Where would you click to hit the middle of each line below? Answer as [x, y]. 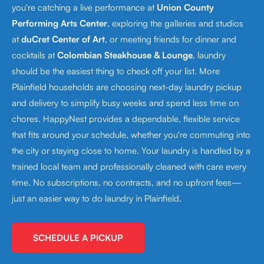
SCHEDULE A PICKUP [78, 238]
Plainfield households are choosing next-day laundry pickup [127, 87]
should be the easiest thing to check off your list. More [116, 71]
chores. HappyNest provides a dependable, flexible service [126, 119]
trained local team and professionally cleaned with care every [129, 166]
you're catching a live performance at [84, 7]
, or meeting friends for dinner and [171, 39]
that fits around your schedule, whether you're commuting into [131, 135]
